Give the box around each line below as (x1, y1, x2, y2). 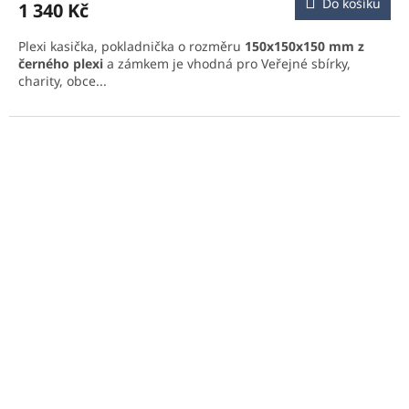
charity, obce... (18, 71, 107, 89)
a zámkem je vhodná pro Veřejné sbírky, (103, 54, 351, 72)
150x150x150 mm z (245, 37, 364, 55)
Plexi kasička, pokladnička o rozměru (18, 37, 245, 55)
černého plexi (18, 54, 103, 72)
